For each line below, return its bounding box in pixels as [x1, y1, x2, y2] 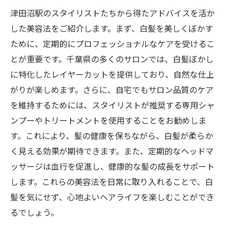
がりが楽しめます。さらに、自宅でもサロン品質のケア [10, 83, 214, 96]
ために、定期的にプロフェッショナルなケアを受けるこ [10, 37, 215, 50]
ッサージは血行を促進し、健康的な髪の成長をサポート [10, 160, 215, 172]
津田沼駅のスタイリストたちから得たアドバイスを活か [10, 7, 215, 19]
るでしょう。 [10, 206, 59, 218]
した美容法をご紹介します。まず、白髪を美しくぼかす [10, 22, 213, 34]
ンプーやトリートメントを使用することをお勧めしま [10, 114, 207, 126]
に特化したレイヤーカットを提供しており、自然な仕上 [10, 68, 214, 80]
